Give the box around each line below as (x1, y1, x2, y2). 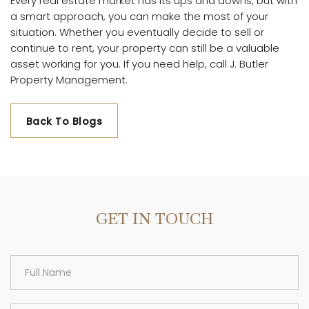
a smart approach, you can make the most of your (10, 9, 268, 24)
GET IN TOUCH (95, 210, 214, 228)
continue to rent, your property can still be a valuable (10, 41, 279, 56)
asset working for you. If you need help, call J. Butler (10, 57, 268, 72)
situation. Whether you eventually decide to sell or (10, 25, 264, 40)
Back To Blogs (26, 114, 103, 129)
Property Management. (10, 72, 128, 88)
